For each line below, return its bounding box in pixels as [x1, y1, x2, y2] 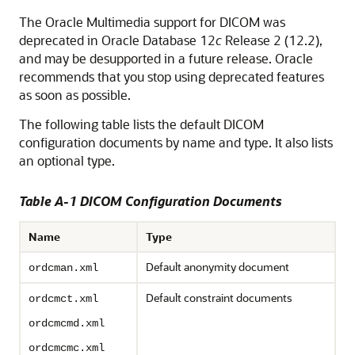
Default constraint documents [146, 290, 292, 305]
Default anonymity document [146, 259, 289, 274]
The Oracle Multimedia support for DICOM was [19, 13, 285, 30]
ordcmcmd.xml [29, 317, 105, 330]
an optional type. [19, 152, 115, 169]
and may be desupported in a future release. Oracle [19, 50, 313, 67]
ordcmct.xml [29, 292, 98, 305]
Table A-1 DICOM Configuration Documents [19, 193, 282, 209]
